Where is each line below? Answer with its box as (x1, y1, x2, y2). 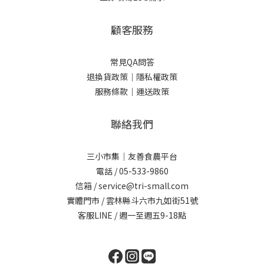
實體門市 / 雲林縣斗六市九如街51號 (66, 194, 198, 206)
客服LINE (78, 209, 113, 221)
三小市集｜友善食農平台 (87, 150, 177, 162)
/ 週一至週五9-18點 (113, 209, 186, 221)
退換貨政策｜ (87, 71, 136, 82)
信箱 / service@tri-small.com (75, 180, 189, 192)
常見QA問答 (110, 56, 154, 68)
